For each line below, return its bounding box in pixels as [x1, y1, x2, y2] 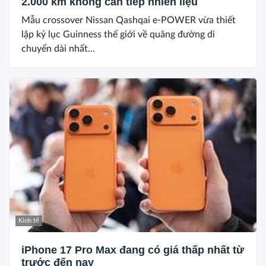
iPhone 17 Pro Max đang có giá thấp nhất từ [21, 244, 244, 256]
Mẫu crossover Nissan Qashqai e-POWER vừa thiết [21, 15, 236, 25]
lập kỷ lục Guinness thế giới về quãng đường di [21, 29, 215, 39]
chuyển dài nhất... [21, 43, 95, 53]
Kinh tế [18, 217, 39, 224]
